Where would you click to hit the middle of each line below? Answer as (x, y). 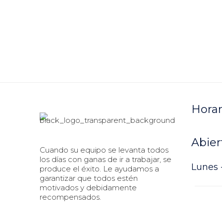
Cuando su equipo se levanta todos (104, 150)
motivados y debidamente (88, 188)
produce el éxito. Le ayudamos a (99, 169)
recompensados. (70, 197)
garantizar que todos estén (89, 178)
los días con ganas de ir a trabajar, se (106, 160)
